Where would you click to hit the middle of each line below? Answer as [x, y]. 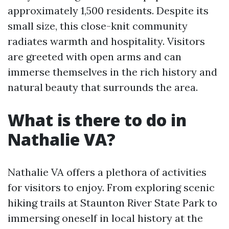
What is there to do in [97, 120]
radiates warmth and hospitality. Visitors [106, 41]
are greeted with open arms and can [95, 56]
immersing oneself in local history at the [105, 218]
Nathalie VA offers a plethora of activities [107, 172]
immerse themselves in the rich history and [112, 72]
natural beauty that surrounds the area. [103, 87]
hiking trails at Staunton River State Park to [112, 203]
